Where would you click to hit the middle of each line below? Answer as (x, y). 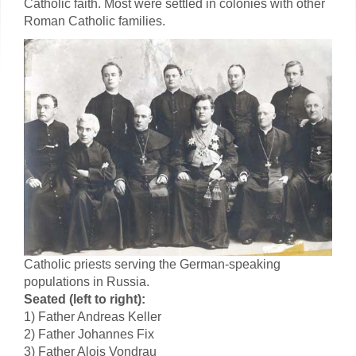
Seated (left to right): (85, 300)
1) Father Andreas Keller (93, 317)
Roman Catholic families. (95, 21)
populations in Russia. (87, 282)
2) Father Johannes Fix (89, 335)
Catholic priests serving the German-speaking (152, 265)
